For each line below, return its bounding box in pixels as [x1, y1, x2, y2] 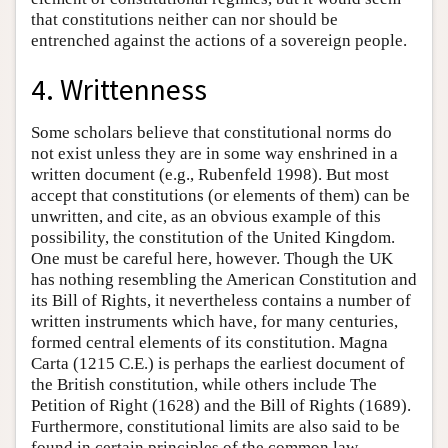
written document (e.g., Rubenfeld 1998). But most [31, 164, 389, 184]
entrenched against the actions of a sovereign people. [31, 31, 407, 51]
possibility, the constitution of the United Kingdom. [31, 227, 395, 247]
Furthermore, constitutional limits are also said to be [31, 416, 400, 436]
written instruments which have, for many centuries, [31, 311, 398, 331]
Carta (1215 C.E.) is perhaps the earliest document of [31, 353, 405, 373]
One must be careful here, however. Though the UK [31, 248, 393, 268]
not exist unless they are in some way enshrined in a [31, 143, 398, 163]
